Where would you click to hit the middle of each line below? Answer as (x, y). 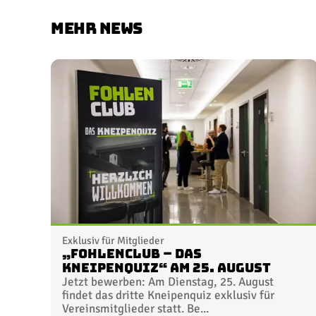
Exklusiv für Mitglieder (113, 240)
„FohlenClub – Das (132, 254)
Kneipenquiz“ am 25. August (166, 268)
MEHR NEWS (97, 28)
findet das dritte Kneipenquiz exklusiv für (168, 295)
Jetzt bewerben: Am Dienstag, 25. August (168, 281)
